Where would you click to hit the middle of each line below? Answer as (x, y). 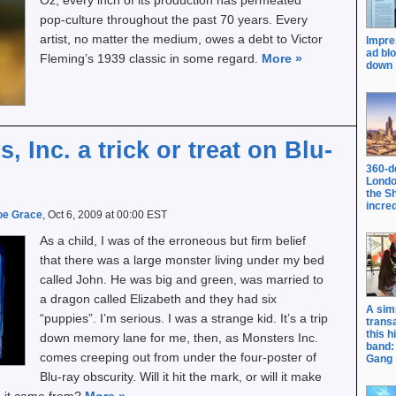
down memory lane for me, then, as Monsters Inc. (179, 338)
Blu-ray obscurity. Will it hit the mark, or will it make (181, 377)
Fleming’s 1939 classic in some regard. (151, 58)
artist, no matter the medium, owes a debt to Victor (181, 39)
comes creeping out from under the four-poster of (178, 357)
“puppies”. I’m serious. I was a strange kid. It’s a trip (184, 318)
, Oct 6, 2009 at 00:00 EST (105, 215)
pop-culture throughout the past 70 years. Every (174, 19)
